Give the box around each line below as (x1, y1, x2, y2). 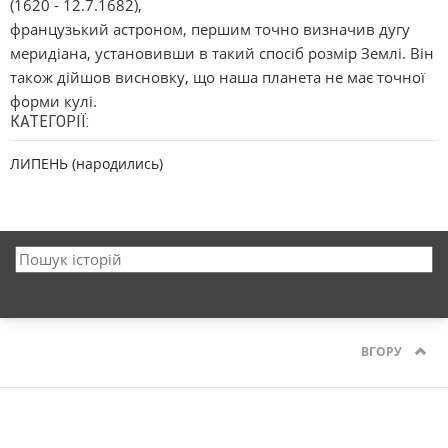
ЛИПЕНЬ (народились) (10, 154, 163, 173)
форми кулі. (10, 91, 97, 111)
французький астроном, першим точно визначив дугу (10, 19, 410, 39)
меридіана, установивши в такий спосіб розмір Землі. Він (10, 43, 434, 63)
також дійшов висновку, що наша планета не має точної (10, 67, 425, 87)
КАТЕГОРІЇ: (10, 111, 89, 131)
